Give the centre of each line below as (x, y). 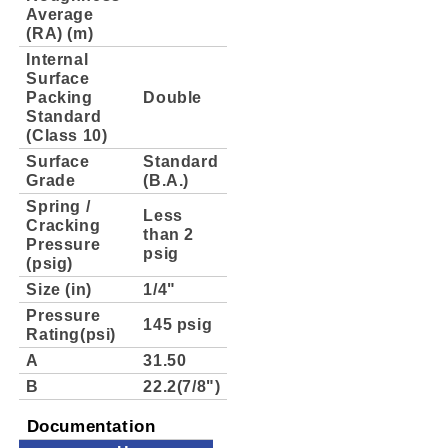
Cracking (63, 224)
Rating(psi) (71, 333)
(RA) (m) (60, 32)
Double (172, 96)
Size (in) (59, 288)
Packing (59, 96)
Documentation (91, 426)
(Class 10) (67, 134)
